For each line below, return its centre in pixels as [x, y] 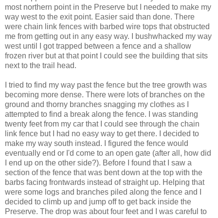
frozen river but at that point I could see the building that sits [106, 55]
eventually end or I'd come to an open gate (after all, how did [108, 153]
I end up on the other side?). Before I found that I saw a [98, 163]
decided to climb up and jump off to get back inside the [98, 201]
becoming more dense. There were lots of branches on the [105, 94]
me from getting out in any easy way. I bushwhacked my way [108, 36]
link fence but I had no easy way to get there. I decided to [102, 133]
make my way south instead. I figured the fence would [97, 143]
